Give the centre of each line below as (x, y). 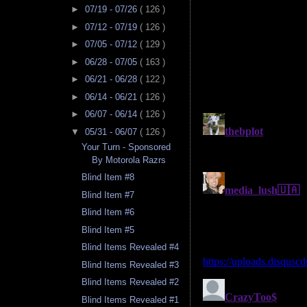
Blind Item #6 (108, 212)
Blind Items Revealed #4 (131, 247)
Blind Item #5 (108, 230)
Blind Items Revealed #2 (131, 282)
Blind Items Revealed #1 (131, 299)
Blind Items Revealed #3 (131, 265)
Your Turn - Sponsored (126, 147)
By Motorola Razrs (129, 160)
